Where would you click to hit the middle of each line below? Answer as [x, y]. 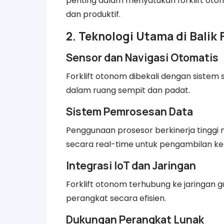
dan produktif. [93, 14]
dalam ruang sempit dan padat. [128, 90]
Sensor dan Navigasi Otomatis [142, 57]
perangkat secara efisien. [116, 198]
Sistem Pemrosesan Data [129, 111]
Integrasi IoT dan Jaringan [131, 165]
